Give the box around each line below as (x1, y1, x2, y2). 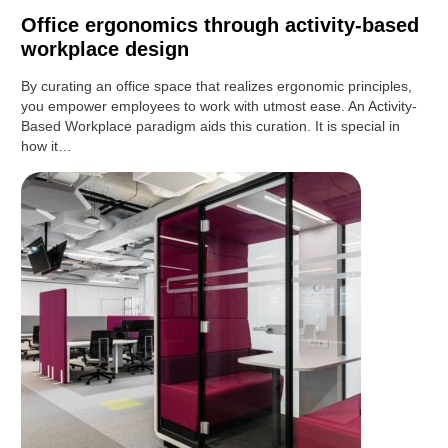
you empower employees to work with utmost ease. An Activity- (21, 98, 418, 115)
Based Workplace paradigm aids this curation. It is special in (21, 118, 401, 135)
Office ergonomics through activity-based (21, 14, 420, 37)
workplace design (21, 38, 190, 61)
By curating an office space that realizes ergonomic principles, (21, 78, 413, 95)
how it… (21, 138, 73, 155)
